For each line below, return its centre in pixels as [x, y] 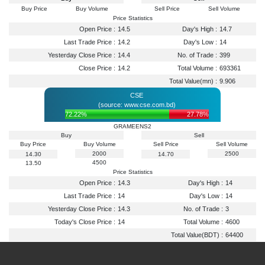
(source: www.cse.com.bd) [137, 104]
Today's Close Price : [85, 222]
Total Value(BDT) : [197, 235]
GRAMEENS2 [132, 126]
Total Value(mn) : [193, 81]
